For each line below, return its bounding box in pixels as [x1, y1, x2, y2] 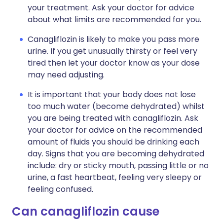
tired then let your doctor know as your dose [28, 57, 200, 69]
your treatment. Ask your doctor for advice [28, 2, 194, 13]
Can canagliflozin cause [12, 203, 159, 220]
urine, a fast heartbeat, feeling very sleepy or [28, 172, 202, 183]
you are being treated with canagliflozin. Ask [28, 112, 198, 124]
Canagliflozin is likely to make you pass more [28, 34, 199, 45]
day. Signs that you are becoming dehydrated [28, 148, 204, 159]
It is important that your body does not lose [28, 89, 196, 100]
